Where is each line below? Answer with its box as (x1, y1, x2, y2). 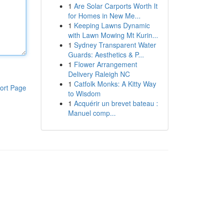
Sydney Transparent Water (73, 40, 156, 50)
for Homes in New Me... (68, 11, 141, 20)
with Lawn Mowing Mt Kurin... (68, 30, 158, 40)
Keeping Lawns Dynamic (73, 20, 150, 30)
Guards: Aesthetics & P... (68, 50, 144, 59)
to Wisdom (68, 89, 101, 98)
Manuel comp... (68, 108, 116, 118)
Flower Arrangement (73, 59, 137, 69)
